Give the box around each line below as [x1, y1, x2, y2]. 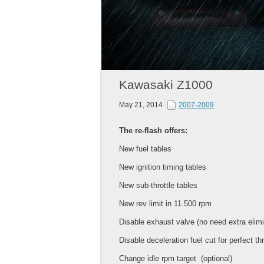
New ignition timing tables [119, 163, 206, 172]
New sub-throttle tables [119, 181, 197, 190]
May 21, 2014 [119, 101, 164, 110]
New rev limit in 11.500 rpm [119, 199, 212, 209]
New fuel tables [119, 144, 171, 154]
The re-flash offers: [119, 126, 187, 136]
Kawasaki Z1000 [119, 78, 213, 92]
